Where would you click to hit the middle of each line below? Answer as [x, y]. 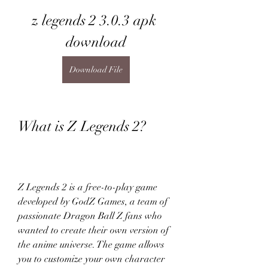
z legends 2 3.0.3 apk [94, 20]
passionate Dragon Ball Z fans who [90, 216]
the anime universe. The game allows [91, 245]
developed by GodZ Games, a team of [93, 202]
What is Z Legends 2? [82, 126]
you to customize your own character [92, 259]
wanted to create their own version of [93, 230]
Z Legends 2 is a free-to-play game [88, 187]
